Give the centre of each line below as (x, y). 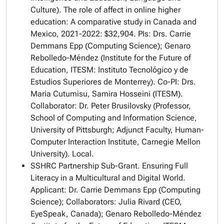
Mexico (43, 34)
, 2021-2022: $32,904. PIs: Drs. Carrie (124, 34)
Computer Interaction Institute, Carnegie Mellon (115, 142)
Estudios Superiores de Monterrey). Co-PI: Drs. (113, 82)
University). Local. (62, 154)
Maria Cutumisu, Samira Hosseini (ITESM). (107, 94)
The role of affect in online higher (122, 10)
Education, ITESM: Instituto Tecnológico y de (109, 70)
